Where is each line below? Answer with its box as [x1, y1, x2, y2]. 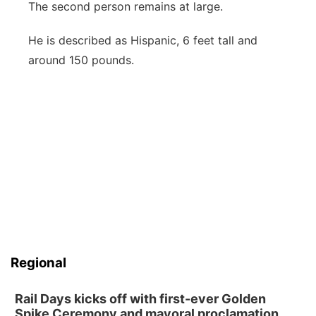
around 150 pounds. [28, 53, 134, 67]
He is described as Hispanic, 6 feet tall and [28, 33, 257, 47]
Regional [11, 255, 66, 271]
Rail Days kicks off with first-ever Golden [15, 291, 266, 306]
